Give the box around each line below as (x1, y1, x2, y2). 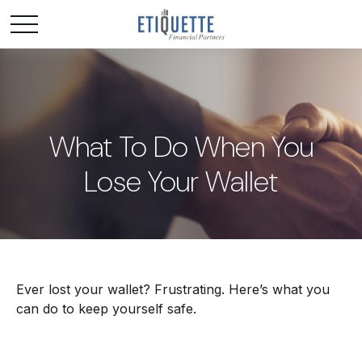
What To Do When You (48, 128, 314, 166)
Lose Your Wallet (84, 162, 278, 200)
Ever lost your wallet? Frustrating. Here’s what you (16, 281, 330, 297)
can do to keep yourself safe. (16, 301, 196, 317)
